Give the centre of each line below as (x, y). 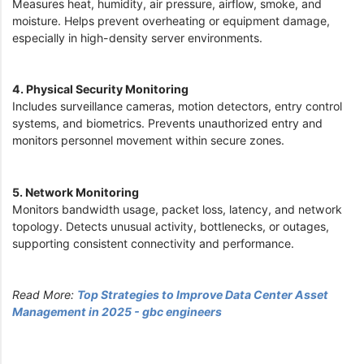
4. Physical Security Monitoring (102, 89)
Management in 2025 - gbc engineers (117, 311)
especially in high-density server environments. (139, 38)
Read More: (45, 294)
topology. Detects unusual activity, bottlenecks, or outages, (171, 226)
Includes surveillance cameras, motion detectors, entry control (177, 106)
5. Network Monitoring (77, 192)
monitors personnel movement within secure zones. (150, 141)
